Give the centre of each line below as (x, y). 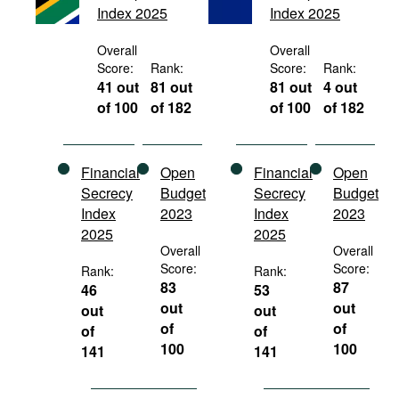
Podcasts (101, 48)
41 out (118, 87)
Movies (94, 16)
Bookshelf (103, 79)
